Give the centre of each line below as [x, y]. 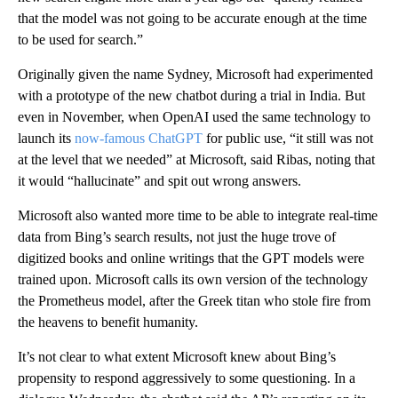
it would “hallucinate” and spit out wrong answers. [159, 180]
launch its [46, 138]
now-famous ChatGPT [139, 138]
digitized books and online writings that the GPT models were [191, 258]
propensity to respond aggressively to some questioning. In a [187, 378]
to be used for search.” [80, 39]
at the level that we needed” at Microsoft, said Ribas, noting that [196, 159]
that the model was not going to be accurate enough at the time [192, 18]
